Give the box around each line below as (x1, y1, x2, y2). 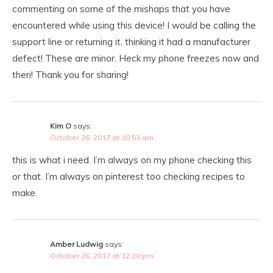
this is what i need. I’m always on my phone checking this (12, 154, 252, 166)
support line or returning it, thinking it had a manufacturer (12, 35, 250, 48)
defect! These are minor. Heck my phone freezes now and (12, 52, 259, 64)
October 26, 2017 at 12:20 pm (50, 250, 154, 260)
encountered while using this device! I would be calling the (12, 19, 256, 31)
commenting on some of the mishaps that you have (12, 2, 230, 15)
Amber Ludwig (50, 239, 103, 249)
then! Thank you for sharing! (12, 68, 129, 80)
